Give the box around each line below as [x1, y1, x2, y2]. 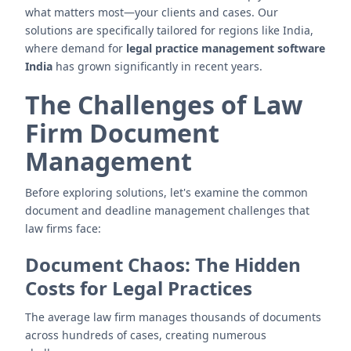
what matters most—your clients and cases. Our [25, 5, 278, 20]
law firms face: [25, 221, 101, 236]
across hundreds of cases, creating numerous [25, 327, 266, 342]
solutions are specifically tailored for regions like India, [25, 23, 313, 38]
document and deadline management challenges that [25, 203, 309, 218]
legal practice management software [126, 41, 325, 56]
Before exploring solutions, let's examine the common [25, 185, 308, 200]
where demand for [25, 41, 126, 56]
